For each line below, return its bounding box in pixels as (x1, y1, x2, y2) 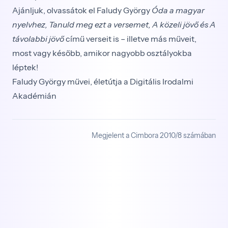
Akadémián (12, 91, 56, 101)
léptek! (12, 62, 38, 72)
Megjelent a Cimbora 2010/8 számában (92, 131, 216, 140)
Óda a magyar (152, 5, 205, 15)
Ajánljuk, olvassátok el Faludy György (12, 5, 152, 15)
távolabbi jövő (12, 34, 64, 44)
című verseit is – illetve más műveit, (64, 34, 196, 44)
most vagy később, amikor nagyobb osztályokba (12, 48, 192, 58)
